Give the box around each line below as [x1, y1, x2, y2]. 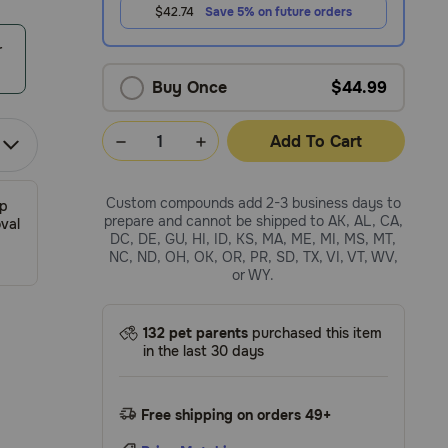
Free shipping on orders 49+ [141, 406, 332, 424]
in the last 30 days [143, 342, 265, 360]
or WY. [232, 266, 275, 284]
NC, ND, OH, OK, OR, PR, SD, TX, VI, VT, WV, [108, 248, 398, 266]
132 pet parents [143, 324, 249, 342]
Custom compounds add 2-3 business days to [105, 194, 401, 212]
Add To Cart [269, 130, 362, 152]
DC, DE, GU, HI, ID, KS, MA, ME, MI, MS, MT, [110, 230, 397, 248]
